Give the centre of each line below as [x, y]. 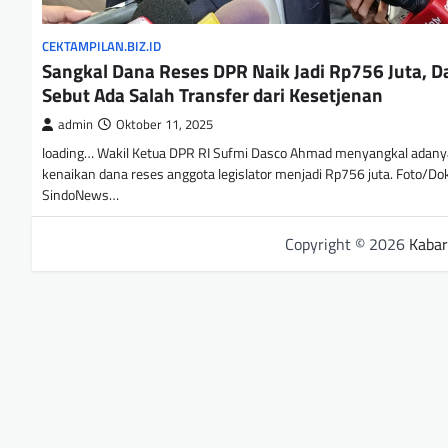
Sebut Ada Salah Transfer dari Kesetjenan [212, 95]
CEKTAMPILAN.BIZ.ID [101, 47]
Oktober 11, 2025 [164, 125]
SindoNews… [80, 195]
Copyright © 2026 [346, 244]
